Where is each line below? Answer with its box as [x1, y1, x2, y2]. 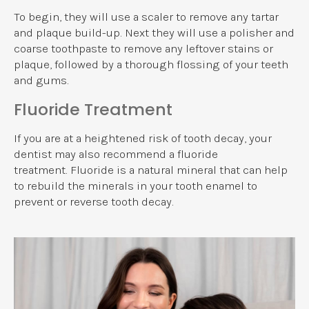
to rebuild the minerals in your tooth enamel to [14, 179, 257, 192]
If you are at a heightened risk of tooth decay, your [14, 131, 272, 145]
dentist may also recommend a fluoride [14, 147, 218, 161]
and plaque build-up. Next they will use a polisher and [14, 26, 295, 39]
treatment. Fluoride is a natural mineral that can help [14, 163, 288, 177]
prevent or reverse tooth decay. [14, 195, 174, 208]
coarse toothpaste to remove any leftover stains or [14, 41, 273, 55]
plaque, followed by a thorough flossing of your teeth [14, 57, 288, 71]
